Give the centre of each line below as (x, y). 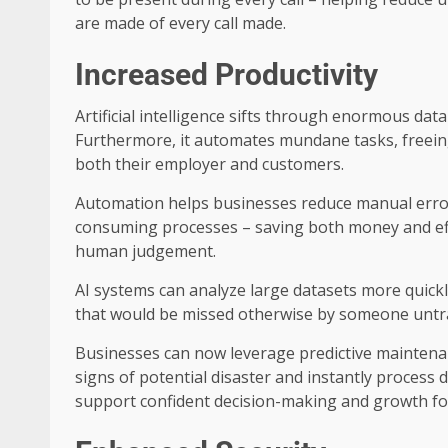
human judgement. (145, 251)
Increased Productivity (226, 75)
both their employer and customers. (209, 164)
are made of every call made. (180, 23)
